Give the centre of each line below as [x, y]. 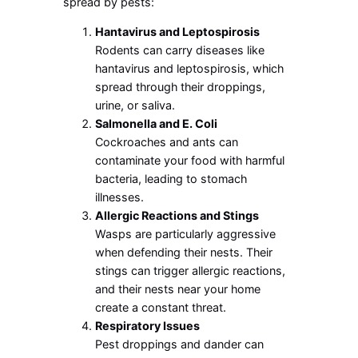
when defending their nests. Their [184, 253]
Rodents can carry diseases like [180, 50]
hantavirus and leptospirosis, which [190, 69]
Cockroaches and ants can [167, 142]
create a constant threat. [161, 308]
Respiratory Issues [148, 326]
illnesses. [120, 197]
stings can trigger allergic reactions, [191, 271]
